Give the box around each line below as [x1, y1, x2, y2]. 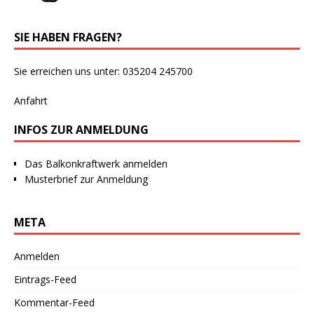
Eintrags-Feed [14, 273, 76, 287]
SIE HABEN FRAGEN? [14, 29, 122, 46]
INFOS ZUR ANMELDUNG [14, 122, 149, 138]
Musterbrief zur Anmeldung [25, 172, 148, 186]
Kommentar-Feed [14, 296, 95, 310]
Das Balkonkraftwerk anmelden [25, 157, 168, 171]
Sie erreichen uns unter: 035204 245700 [14, 64, 193, 78]
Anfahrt [14, 94, 48, 108]
